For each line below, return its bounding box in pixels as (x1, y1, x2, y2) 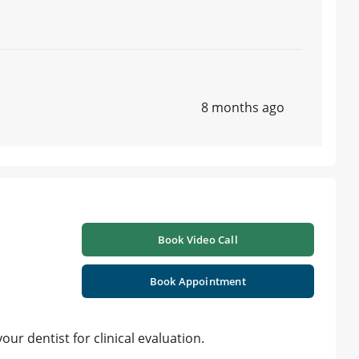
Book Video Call (157, 232, 238, 248)
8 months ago (201, 99, 284, 117)
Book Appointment (149, 274, 246, 289)
